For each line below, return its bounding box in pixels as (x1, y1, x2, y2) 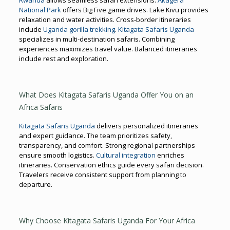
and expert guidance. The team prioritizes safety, (18, 130, 172, 140)
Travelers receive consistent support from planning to (18, 169, 186, 179)
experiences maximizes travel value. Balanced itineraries (18, 44, 197, 53)
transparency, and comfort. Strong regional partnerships (18, 140, 195, 150)
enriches (155, 150, 184, 160)
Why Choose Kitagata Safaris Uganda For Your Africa (18, 215, 195, 225)
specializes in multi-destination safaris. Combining (18, 34, 175, 44)
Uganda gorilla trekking (43, 24, 115, 34)
